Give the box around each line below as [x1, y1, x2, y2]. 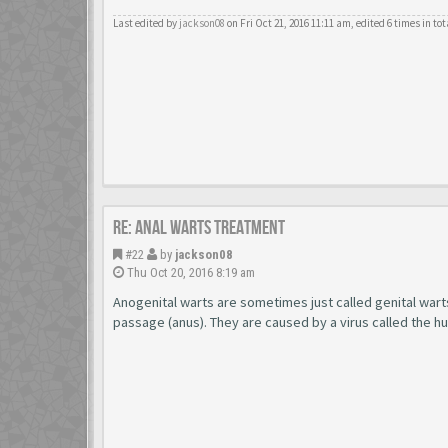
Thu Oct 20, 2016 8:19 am [124, 265, 255, 280]
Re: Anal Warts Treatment [113, 216, 285, 240]
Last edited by [113, 15, 179, 30]
